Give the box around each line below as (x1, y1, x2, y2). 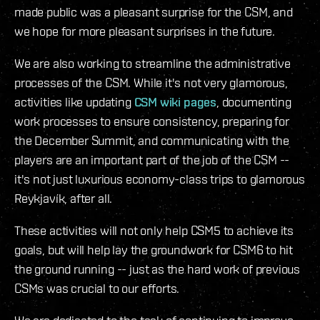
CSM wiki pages (134, 94, 216, 110)
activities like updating (14, 94, 134, 110)
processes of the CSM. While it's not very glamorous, (14, 75, 288, 91)
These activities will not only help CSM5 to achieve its (14, 223, 294, 239)
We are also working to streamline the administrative (14, 56, 291, 71)
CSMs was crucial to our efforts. (14, 281, 180, 296)
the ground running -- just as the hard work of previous (14, 261, 301, 277)
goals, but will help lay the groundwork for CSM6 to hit (14, 242, 294, 258)
